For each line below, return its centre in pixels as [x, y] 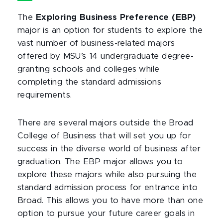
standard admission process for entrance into [108, 188]
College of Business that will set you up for [105, 136]
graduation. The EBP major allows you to [100, 162]
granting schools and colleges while [89, 69]
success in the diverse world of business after [109, 149]
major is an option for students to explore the [110, 30]
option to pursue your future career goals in [106, 214]
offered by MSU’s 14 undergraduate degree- [106, 56]
